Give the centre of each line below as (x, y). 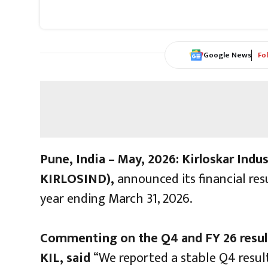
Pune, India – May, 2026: (109, 160)
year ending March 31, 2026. (116, 199)
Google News (227, 55)
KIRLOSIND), (77, 179)
